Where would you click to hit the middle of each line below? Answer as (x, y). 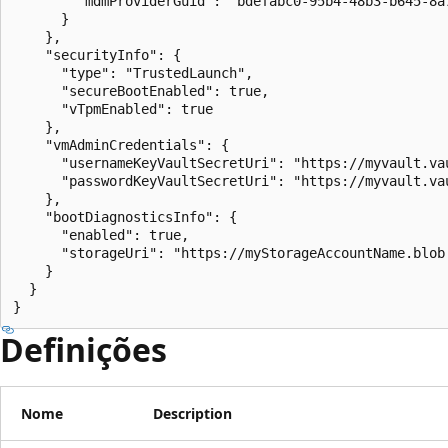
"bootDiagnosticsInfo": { (125, 216)
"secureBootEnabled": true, (141, 90)
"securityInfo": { (97, 54)
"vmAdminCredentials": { (121, 144)
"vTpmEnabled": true (113, 108)
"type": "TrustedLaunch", (133, 72)
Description (192, 413)
